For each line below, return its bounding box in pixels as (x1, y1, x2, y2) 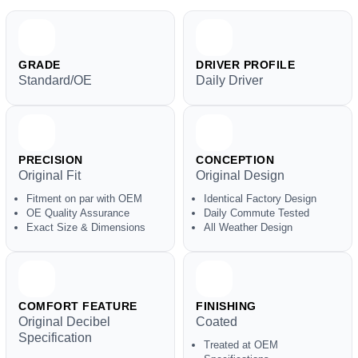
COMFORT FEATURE (18, 300, 137, 312)
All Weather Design (204, 221, 292, 233)
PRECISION (18, 153, 83, 166)
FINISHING (196, 300, 257, 312)
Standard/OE (18, 74, 92, 87)
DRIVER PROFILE (196, 58, 295, 71)
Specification (18, 331, 92, 344)
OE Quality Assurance (26, 207, 129, 219)
